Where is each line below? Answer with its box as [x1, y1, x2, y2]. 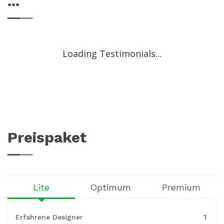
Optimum [89, 182, 131, 192]
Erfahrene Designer [15, 213, 83, 221]
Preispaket [7, 128, 86, 146]
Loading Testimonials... [62, 47, 161, 59]
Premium [161, 182, 200, 192]
